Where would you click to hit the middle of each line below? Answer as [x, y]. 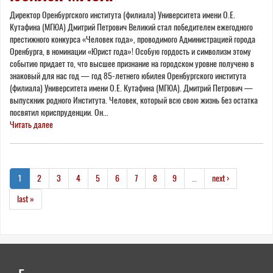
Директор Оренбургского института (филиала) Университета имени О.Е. [122, 15]
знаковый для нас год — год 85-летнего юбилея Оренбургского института [128, 76]
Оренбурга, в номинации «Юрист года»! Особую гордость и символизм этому [130, 51]
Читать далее [31, 124]
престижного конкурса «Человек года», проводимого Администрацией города [133, 39]
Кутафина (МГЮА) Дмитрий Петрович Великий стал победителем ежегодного [131, 27]
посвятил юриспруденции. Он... [59, 112]
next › [221, 178]
